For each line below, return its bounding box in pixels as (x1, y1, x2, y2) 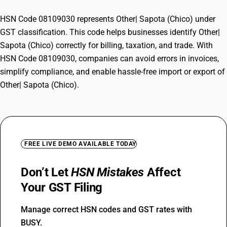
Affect (144, 165, 181, 179)
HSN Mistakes (71, 165, 144, 179)
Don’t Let (21, 165, 71, 179)
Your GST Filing (21, 180, 103, 195)
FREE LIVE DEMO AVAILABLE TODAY (24, 140, 136, 147)
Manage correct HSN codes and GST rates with (21, 205, 192, 214)
